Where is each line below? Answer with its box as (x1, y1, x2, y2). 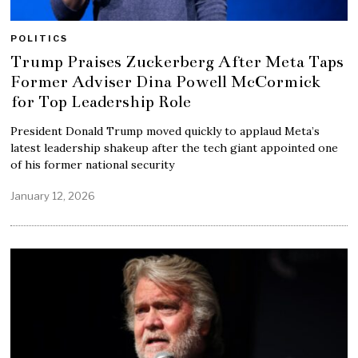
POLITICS (10, 32, 69, 44)
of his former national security (10, 157, 175, 172)
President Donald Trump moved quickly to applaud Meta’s (10, 123, 320, 138)
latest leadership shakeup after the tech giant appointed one (10, 140, 339, 155)
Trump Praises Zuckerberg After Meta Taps (10, 50, 344, 72)
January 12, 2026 (10, 189, 96, 203)
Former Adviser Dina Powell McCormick (10, 70, 322, 92)
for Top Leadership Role (10, 90, 192, 112)
